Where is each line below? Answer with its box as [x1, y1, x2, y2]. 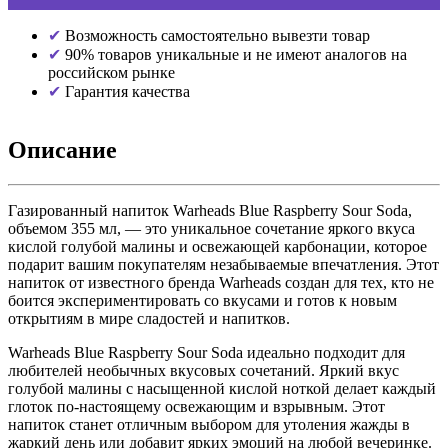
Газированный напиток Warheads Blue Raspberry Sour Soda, [8, 201, 412, 219]
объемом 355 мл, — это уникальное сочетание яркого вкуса [8, 219, 415, 237]
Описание [8, 136, 117, 163]
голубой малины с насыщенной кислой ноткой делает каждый [8, 379, 436, 397]
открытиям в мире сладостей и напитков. [8, 309, 290, 327]
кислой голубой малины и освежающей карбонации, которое [8, 237, 427, 255]
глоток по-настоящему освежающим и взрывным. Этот [8, 397, 385, 415]
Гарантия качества [61, 82, 190, 100]
